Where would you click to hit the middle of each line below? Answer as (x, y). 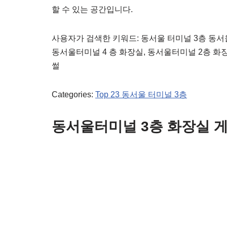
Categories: (73, 94)
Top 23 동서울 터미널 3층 (141, 94)
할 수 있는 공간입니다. (92, 9)
